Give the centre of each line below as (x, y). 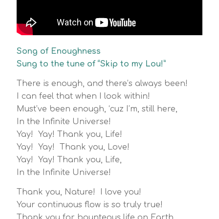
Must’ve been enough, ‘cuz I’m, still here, (97, 109)
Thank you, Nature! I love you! (79, 192)
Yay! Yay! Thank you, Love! (73, 147)
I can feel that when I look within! (83, 97)
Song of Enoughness (58, 52)
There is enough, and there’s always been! (102, 84)
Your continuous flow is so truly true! (89, 205)
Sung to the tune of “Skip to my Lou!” (91, 64)
